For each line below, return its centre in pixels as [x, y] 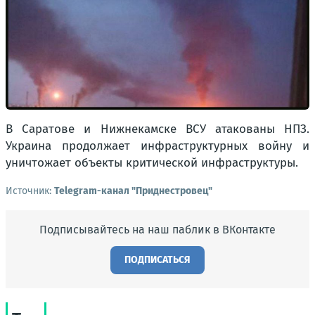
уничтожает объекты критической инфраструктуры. [152, 163]
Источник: [30, 191]
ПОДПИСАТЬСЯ [157, 260]
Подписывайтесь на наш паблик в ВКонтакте [157, 230]
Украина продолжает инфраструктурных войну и [157, 146]
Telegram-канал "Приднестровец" [133, 191]
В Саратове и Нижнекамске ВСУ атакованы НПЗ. [157, 129]
